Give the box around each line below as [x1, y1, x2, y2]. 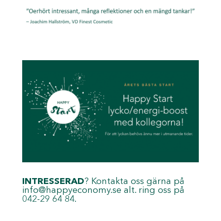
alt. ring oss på [121, 185, 184, 195]
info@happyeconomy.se [22, 185, 121, 195]
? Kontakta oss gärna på [84, 177, 184, 186]
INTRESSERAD [22, 177, 84, 186]
